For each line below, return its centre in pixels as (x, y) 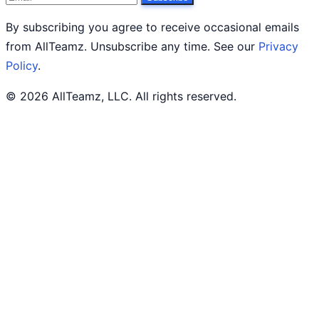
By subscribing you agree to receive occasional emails (152, 27)
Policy (22, 65)
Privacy (278, 46)
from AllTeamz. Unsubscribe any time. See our (132, 46)
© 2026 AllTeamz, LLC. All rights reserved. (121, 96)
